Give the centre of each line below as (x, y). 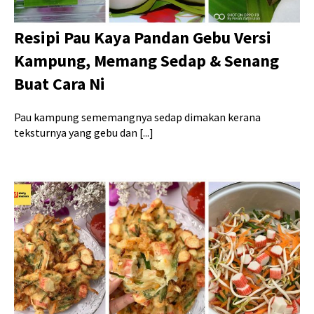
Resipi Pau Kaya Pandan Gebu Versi (143, 38)
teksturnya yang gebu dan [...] (84, 133)
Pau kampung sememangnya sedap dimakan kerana (137, 117)
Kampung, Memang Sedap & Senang (146, 61)
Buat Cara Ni (60, 84)
